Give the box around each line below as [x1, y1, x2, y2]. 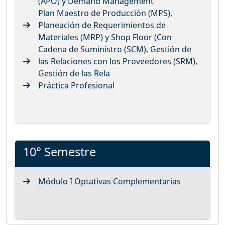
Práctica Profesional [38, 79, 115, 91]
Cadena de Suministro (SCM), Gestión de [38, 43, 191, 55]
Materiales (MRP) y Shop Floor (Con [38, 31, 172, 43]
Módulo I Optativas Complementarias [38, 175, 181, 187]
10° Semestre [23, 143, 96, 160]
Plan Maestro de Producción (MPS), [38, 7, 172, 19]
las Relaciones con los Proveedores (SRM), [38, 55, 197, 67]
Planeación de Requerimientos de [38, 19, 166, 31]
